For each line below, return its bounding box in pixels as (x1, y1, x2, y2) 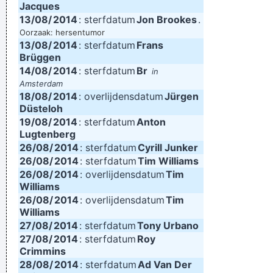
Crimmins (19, 245, 66, 257)
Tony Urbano (137, 219, 199, 232)
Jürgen (165, 90, 199, 102)
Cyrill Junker (138, 141, 198, 154)
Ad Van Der (138, 258, 192, 271)
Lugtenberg (19, 128, 76, 140)
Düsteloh (19, 102, 63, 115)
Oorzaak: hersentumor (19, 27, 105, 37)
